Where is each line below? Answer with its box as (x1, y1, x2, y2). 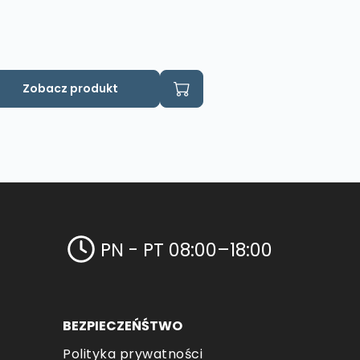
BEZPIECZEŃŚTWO (63, 317, 183, 336)
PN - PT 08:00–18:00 (100, 236, 273, 263)
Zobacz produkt (22, 80, 119, 97)
